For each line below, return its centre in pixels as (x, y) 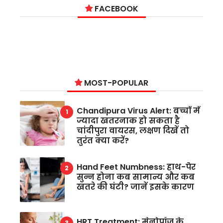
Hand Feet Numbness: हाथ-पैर (136, 167)
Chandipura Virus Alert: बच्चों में (138, 111)
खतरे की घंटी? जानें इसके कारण (135, 187)
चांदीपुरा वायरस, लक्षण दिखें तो (133, 131)
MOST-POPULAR (115, 83)
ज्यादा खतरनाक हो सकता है (128, 121)
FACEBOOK (115, 9)
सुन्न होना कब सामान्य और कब (136, 177)
